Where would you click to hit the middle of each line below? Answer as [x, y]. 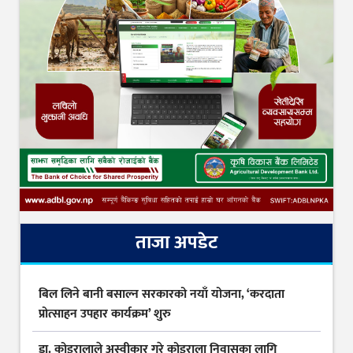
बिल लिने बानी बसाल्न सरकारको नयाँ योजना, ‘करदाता [162, 294]
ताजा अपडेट [176, 242]
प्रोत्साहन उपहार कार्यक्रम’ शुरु [105, 314]
